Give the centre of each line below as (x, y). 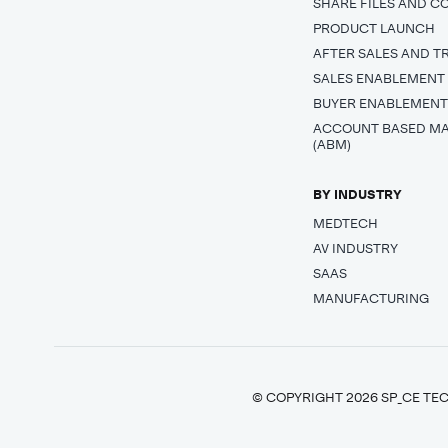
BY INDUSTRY (358, 194)
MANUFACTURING (371, 298)
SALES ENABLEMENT (379, 78)
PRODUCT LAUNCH (374, 28)
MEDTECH (346, 223)
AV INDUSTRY (356, 248)
